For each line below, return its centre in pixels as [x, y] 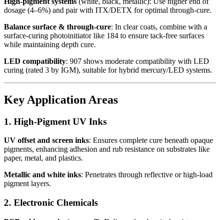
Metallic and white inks [42, 175]
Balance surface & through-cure [57, 27]
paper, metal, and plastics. [43, 158]
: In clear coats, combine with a [159, 27]
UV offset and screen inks [46, 140]
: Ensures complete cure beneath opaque [151, 140]
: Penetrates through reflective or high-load [147, 175]
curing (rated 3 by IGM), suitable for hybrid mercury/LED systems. [108, 70]
